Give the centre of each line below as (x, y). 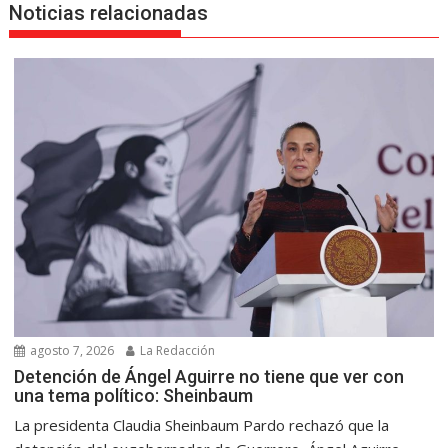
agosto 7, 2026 (71, 351)
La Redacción (176, 351)
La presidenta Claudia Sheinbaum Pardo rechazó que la (202, 425)
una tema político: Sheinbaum (134, 396)
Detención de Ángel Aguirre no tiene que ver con (209, 377)
